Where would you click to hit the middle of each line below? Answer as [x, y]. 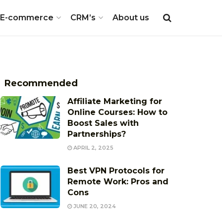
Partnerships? [97, 134]
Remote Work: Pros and [118, 182]
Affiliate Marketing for [115, 101]
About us [131, 18]
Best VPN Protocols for [116, 171]
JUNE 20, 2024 [94, 206]
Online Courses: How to [117, 112]
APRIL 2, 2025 [93, 148]
